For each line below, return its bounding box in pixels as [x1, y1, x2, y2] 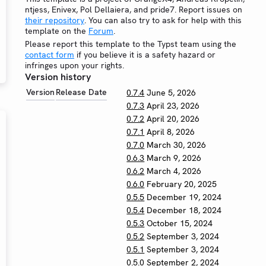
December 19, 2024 [147, 192, 222, 203]
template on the [25, 26, 88, 37]
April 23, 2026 [147, 100, 200, 112]
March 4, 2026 [147, 166, 202, 177]
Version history [25, 71, 91, 84]
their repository [25, 15, 84, 26]
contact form [25, 49, 74, 61]
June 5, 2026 [147, 87, 197, 99]
